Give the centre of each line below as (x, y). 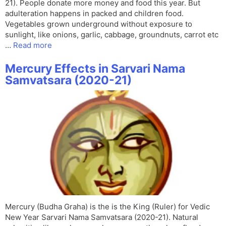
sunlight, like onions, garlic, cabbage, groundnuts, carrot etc (112, 35)
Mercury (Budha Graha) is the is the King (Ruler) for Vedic (107, 207)
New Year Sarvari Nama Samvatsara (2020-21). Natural (102, 217)
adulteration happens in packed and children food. (94, 14)
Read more (33, 45)
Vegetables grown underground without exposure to (99, 24)
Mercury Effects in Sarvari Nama (95, 69)
